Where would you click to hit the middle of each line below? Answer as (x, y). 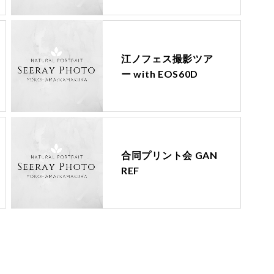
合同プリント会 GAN (169, 155)
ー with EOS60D (160, 74)
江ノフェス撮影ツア (167, 58)
